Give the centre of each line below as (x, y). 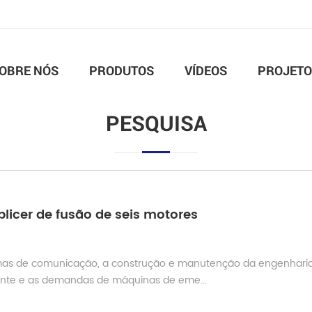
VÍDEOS (206, 70)
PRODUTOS (122, 70)
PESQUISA (156, 123)
